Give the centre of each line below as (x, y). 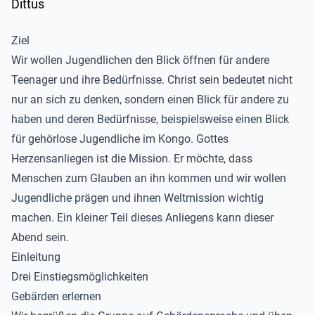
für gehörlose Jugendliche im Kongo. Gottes (120, 139)
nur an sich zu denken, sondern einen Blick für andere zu (150, 99)
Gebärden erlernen (56, 296)
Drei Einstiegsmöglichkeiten (80, 277)
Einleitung (36, 257)
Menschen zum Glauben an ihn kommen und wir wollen (149, 178)
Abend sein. (40, 237)
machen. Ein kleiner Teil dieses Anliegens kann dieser (142, 218)
